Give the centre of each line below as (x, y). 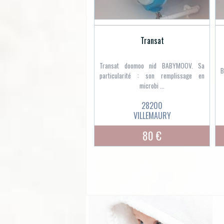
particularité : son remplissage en (152, 76)
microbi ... (152, 86)
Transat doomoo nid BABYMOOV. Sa (152, 66)
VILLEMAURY (152, 116)
